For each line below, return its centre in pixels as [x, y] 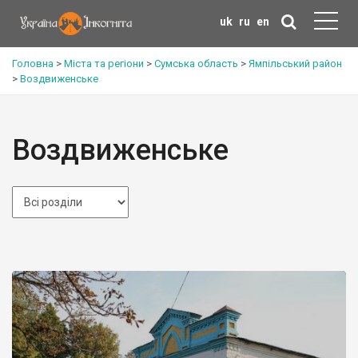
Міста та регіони [104, 64]
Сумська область [196, 64]
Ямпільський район [295, 64]
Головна [33, 64]
